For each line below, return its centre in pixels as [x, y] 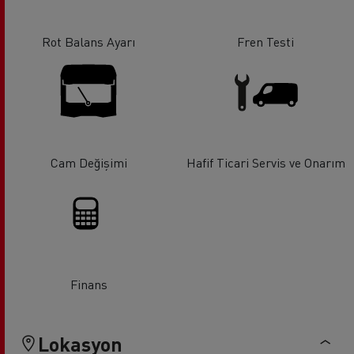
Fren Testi [265, 41]
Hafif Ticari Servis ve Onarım [265, 163]
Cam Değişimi [88, 163]
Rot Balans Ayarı [88, 41]
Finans [88, 284]
